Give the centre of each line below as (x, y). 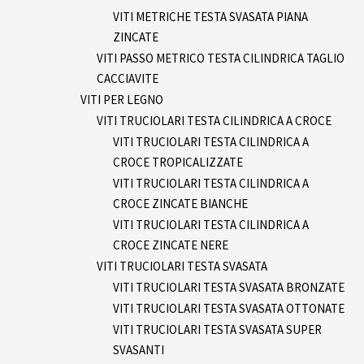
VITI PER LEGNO (122, 99)
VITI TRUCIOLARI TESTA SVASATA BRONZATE (229, 287)
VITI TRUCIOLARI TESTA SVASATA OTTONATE (229, 308)
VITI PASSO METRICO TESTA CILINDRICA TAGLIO (221, 58)
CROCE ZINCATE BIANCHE (180, 203)
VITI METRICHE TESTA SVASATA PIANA (210, 16)
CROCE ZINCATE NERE (171, 245)
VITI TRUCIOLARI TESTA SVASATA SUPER (217, 329)
